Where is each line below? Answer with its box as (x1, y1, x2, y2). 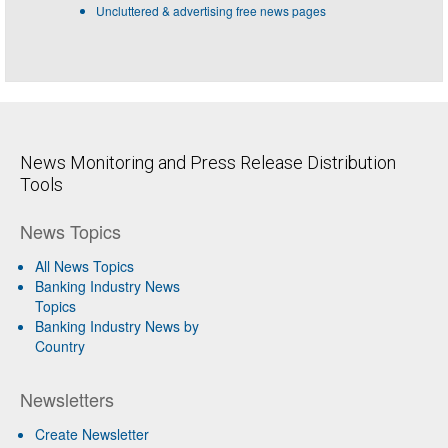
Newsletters (20, 385, 114, 412)
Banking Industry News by (35, 315, 199, 336)
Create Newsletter (35, 423, 149, 444)
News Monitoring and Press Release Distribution (20, 151, 396, 173)
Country (35, 335, 85, 356)
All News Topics (35, 255, 134, 276)
